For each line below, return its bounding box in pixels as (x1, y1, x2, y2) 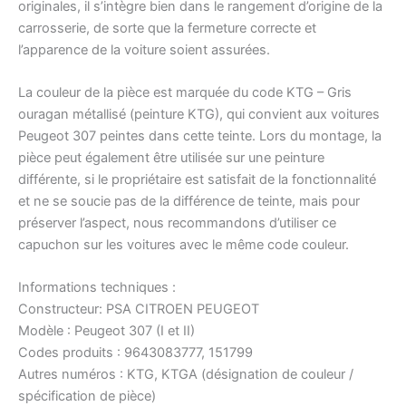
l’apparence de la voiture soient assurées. (18, 41, 270, 58)
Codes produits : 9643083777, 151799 (18, 344, 253, 362)
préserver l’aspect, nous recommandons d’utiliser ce (18, 215, 336, 232)
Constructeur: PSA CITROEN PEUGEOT (18, 301, 259, 318)
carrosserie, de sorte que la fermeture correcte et (18, 19, 316, 36)
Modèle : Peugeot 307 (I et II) (18, 323, 195, 340)
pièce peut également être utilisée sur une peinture (18, 150, 324, 167)
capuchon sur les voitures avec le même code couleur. (18, 237, 349, 254)
